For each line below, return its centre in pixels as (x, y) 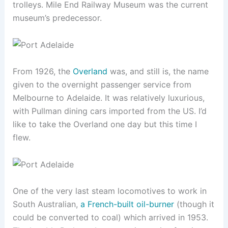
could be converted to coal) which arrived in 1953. (110, 217)
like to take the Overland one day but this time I (105, 124)
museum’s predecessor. (57, 18)
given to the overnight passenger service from (102, 84)
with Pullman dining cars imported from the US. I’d (109, 111)
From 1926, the (42, 71)
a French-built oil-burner (127, 204)
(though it (194, 204)
